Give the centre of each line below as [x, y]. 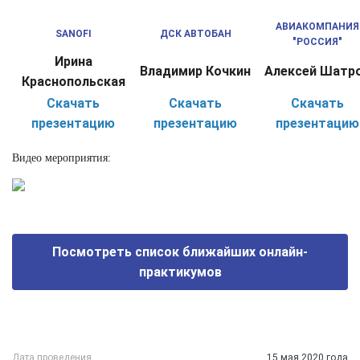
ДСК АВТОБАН [195, 34]
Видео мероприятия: [61, 158]
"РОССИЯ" [317, 42]
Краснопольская [73, 82]
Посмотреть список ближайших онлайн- [180, 252]
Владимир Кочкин [195, 72]
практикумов [180, 272]
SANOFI [73, 34]
